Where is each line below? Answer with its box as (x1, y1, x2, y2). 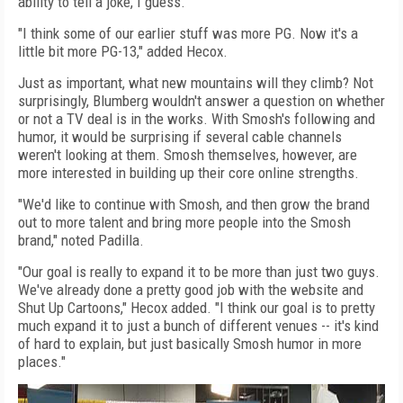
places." (18, 353, 66, 371)
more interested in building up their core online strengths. (18, 164, 359, 182)
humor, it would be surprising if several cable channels (18, 128, 342, 146)
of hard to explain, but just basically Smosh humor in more (18, 335, 362, 353)
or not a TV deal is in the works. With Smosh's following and (18, 110, 375, 128)
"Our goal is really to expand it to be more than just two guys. (18, 263, 380, 281)
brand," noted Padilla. (18, 231, 144, 249)
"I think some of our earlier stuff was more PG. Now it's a (18, 24, 358, 42)
